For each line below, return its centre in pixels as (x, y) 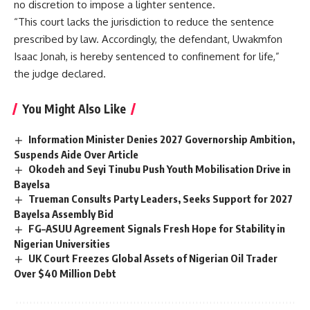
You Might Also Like (74, 109)
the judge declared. (60, 74)
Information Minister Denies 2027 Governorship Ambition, (162, 139)
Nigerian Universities (62, 243)
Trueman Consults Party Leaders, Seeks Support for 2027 (161, 198)
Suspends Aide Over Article (76, 155)
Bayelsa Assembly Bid (64, 213)
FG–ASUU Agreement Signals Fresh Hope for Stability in (157, 228)
